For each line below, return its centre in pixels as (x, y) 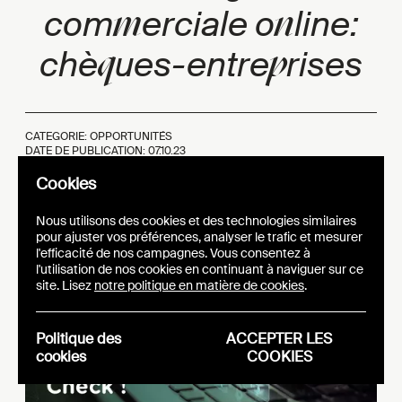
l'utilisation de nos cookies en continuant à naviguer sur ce (200, 269)
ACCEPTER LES (280, 339)
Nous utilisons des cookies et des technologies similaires (196, 221)
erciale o (208, 24)
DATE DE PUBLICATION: (87, 150)
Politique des (79, 339)
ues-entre (192, 65)
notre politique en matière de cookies (199, 285)
